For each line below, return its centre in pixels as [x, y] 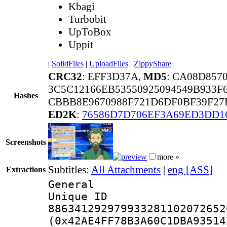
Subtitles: [70, 169]
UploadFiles [109, 63]
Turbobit [87, 19]
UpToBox [90, 32]
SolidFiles [68, 63]
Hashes [26, 95]
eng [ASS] [190, 169]
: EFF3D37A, [113, 76]
